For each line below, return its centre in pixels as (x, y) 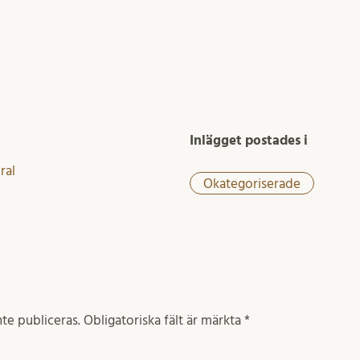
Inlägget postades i (248, 141)
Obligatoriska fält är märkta (164, 320)
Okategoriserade (252, 183)
